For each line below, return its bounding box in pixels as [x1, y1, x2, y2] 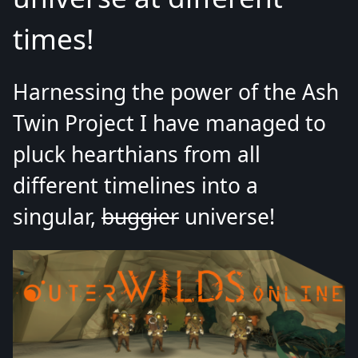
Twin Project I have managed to [13, 108, 326, 137]
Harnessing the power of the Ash [13, 77, 339, 106]
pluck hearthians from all [13, 139, 261, 169]
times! [13, 19, 93, 58]
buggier [101, 201, 179, 231]
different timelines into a [13, 170, 258, 200]
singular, [13, 201, 101, 231]
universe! [179, 201, 275, 231]
